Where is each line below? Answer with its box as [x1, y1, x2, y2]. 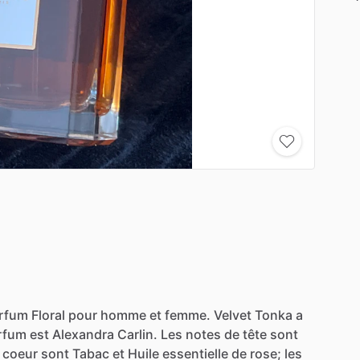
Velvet [214, 306, 252, 323]
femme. [165, 306, 211, 323]
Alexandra [52, 325, 114, 342]
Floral [31, 306, 65, 323]
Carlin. [117, 325, 157, 342]
